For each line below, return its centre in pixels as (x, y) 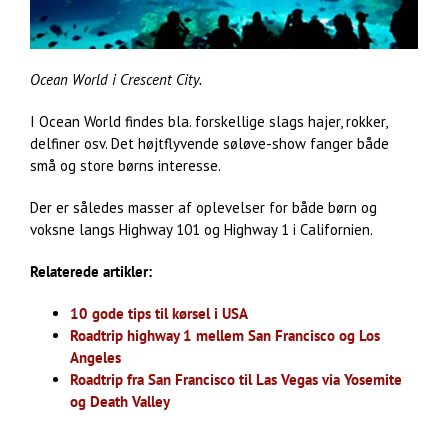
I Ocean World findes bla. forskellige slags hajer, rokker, (208, 121)
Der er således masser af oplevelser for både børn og (203, 207)
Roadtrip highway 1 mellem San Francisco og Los (225, 335)
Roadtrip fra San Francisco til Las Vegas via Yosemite (236, 379)
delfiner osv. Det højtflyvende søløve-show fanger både (209, 143)
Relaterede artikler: (91, 271)
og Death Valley (120, 401)
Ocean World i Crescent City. (116, 79)
